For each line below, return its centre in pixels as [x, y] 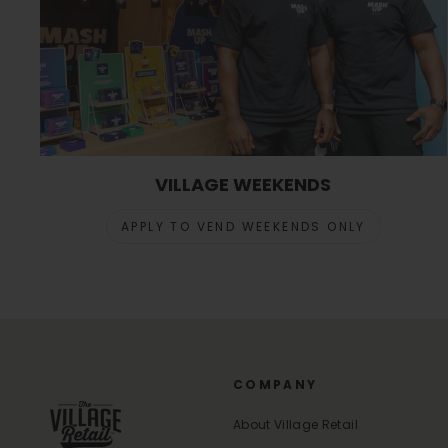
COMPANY [275, 385]
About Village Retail [295, 425]
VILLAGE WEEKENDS [243, 185]
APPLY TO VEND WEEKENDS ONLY [243, 227]
